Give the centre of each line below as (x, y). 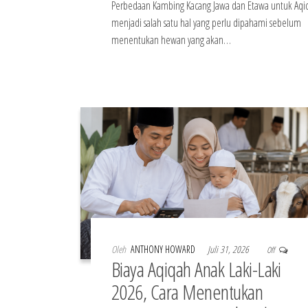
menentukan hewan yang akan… (171, 40)
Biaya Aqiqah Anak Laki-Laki (196, 269)
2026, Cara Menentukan (187, 292)
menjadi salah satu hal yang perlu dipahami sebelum (206, 22)
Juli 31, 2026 (229, 250)
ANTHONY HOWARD (164, 250)
